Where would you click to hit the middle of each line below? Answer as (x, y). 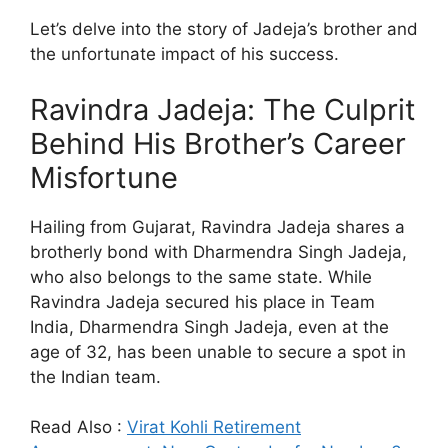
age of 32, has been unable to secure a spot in (218, 351)
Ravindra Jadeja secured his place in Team (202, 301)
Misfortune (104, 177)
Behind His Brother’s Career (218, 143)
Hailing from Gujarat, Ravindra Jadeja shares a (217, 226)
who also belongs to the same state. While (201, 276)
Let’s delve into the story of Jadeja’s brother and (224, 29)
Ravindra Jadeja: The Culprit (223, 109)
